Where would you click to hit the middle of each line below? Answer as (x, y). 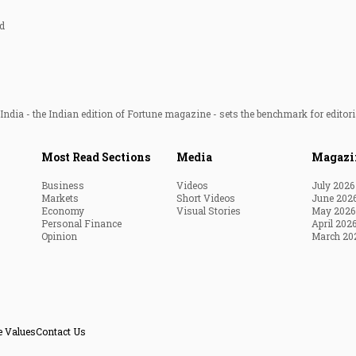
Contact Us (61, 331)
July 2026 (333, 185)
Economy (63, 210)
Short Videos (206, 197)
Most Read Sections (96, 157)
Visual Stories (209, 210)
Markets (60, 197)
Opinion (59, 236)
